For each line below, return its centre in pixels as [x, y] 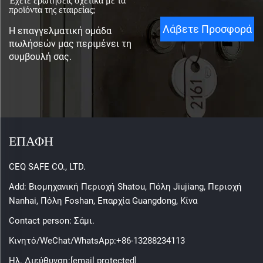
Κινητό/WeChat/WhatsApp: [63, 240]
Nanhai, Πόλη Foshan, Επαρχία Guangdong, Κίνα [103, 200]
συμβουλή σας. [40, 56]
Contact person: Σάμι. [52, 220]
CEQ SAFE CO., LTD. [47, 166]
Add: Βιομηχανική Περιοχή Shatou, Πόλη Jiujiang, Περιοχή [125, 186]
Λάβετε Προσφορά [207, 29]
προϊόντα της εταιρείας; [52, 9]
